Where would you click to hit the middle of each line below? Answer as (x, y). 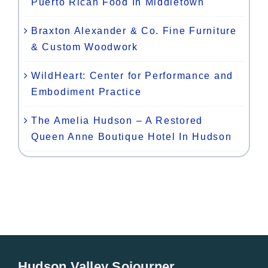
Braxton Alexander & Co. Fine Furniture (134, 31)
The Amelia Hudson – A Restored (117, 121)
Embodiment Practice (86, 92)
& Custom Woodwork (85, 47)
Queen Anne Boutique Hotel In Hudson (132, 137)
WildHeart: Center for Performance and (132, 76)
